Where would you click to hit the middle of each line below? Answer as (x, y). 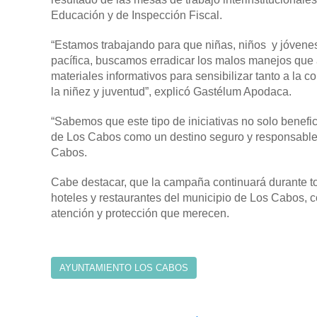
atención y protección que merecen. (140, 213)
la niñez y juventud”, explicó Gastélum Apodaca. (171, 92)
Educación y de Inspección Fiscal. (137, 15)
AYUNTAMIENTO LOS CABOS (124, 268)
